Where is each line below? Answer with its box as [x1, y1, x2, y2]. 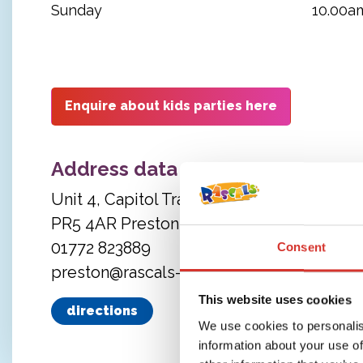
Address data [51, 156, 177, 181]
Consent [277, 240, 326, 254]
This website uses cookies [198, 293, 352, 307]
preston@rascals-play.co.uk [51, 262, 257, 282]
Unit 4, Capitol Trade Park [51, 189, 242, 209]
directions [66, 302, 138, 318]
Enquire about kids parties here [65, 98, 277, 114]
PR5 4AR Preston [51, 213, 179, 233]
